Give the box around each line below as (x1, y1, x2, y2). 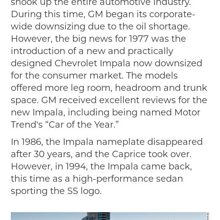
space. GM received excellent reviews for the (11, 95, 208, 106)
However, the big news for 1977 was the (11, 33, 187, 45)
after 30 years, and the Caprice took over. (11, 149, 192, 160)
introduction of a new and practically (11, 46, 174, 57)
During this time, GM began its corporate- (11, 9, 196, 20)
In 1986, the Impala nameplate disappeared (11, 137, 203, 148)
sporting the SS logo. (11, 186, 102, 197)
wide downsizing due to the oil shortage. (11, 21, 191, 32)
